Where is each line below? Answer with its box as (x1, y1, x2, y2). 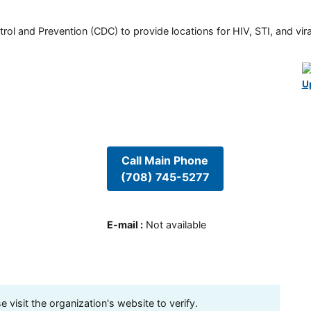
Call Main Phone (121, 153, 209, 167)
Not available (145, 219, 206, 231)
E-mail (106, 219, 138, 231)
